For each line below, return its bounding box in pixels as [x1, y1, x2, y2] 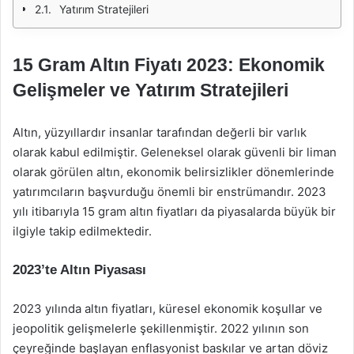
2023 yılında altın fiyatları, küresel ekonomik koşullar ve [13, 301, 322, 316]
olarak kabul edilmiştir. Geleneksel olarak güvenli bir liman [13, 145, 337, 160]
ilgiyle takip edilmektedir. [13, 224, 152, 239]
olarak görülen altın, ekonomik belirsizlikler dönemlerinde [13, 164, 334, 179]
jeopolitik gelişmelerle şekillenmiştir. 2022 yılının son [13, 321, 309, 336]
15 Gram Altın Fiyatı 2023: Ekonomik [13, 55, 325, 75]
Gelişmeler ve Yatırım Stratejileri [13, 80, 288, 100]
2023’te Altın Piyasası [13, 262, 146, 277]
